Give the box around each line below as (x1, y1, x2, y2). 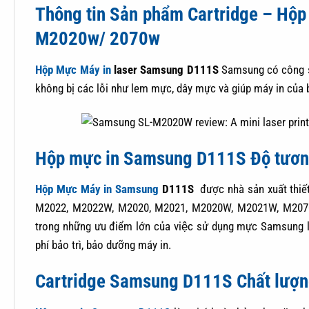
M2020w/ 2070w (35, 28, 160, 50)
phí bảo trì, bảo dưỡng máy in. (35, 238, 171, 252)
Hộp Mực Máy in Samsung (35, 182, 159, 197)
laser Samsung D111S (110, 62, 219, 77)
